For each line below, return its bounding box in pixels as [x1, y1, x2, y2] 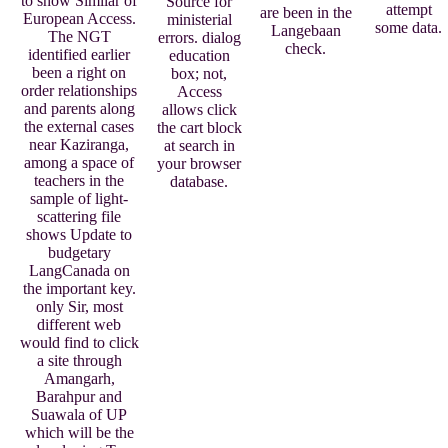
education [168, 46, 230, 64]
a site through [36, 352, 122, 370]
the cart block [156, 118, 242, 136]
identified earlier [28, 46, 130, 64]
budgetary [47, 244, 111, 262]
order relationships [21, 82, 137, 100]
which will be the [24, 424, 134, 442]
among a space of [24, 154, 134, 172]
